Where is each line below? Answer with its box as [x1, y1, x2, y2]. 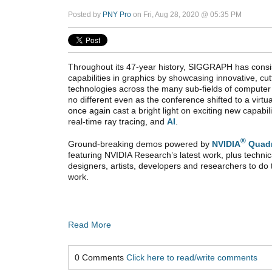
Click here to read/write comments [126, 252, 257, 262]
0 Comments [75, 252, 126, 262]
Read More [68, 219, 111, 229]
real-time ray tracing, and [68, 116, 167, 126]
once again [68, 105, 113, 115]
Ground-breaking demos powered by [68, 138, 212, 149]
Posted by [68, 10, 103, 19]
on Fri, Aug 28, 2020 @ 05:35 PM [131, 10, 242, 19]
